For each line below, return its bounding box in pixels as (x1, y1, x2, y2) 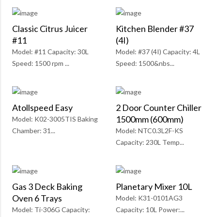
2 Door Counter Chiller (116, 102, 201, 113)
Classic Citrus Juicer (12, 23, 88, 34)
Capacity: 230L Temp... (116, 138, 184, 147)
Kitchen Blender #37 (116, 23, 194, 34)
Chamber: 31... (12, 126, 55, 135)
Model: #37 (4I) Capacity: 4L (116, 47, 200, 56)
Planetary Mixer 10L (116, 181, 192, 192)
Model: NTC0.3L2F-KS (116, 126, 183, 135)
